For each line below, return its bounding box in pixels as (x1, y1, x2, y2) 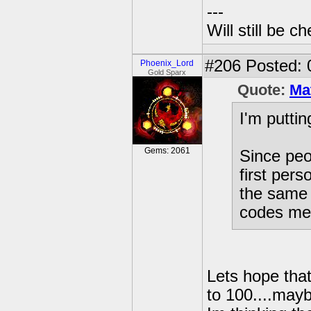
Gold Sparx (148, 68, 187, 76)
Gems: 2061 (144, 146, 190, 155)
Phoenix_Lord (140, 58, 194, 68)
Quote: (237, 81, 289, 99)
